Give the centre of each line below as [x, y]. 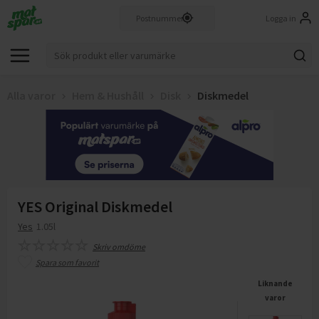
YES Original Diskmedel [95, 206]
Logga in [281, 18]
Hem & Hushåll [108, 95]
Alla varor [31, 95]
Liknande [275, 283]
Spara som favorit [67, 262]
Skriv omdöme [119, 247]
